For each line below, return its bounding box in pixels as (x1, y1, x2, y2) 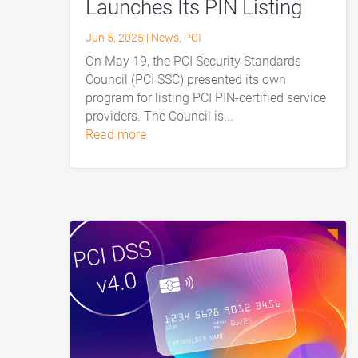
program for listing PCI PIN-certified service (86, 89, 327, 105)
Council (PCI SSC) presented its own (86, 71, 287, 87)
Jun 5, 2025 (86, 30, 145, 44)
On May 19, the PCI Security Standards (86, 53, 302, 69)
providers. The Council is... (86, 108, 234, 124)
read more (93, 126, 147, 142)
